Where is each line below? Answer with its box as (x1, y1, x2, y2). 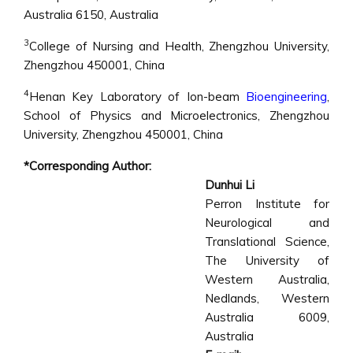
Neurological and (205, 215, 329, 230)
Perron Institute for (205, 196, 329, 211)
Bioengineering (246, 89, 327, 104)
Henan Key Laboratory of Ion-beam (29, 89, 246, 104)
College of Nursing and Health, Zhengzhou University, (29, 39, 329, 54)
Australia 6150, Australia (24, 7, 158, 22)
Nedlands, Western (205, 291, 329, 306)
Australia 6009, (205, 310, 329, 325)
